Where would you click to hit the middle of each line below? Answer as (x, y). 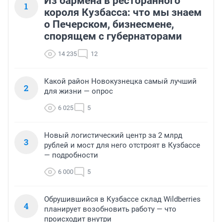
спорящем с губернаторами (113, 36)
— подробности (71, 155)
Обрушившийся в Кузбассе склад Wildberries (122, 199)
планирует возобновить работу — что (110, 209)
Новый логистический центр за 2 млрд (113, 135)
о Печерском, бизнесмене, (109, 24)
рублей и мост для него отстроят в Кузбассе (122, 145)
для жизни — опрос (79, 91)
